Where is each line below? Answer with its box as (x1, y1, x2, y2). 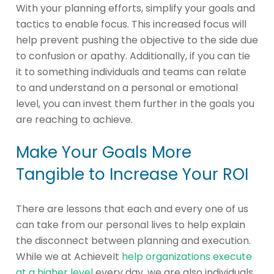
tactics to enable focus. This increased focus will (16, 17, 246, 32)
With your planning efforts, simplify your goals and (16, 1, 255, 16)
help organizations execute (122, 250, 252, 264)
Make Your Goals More (16, 141, 191, 164)
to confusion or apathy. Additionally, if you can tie (16, 49, 250, 64)
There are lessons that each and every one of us (16, 202, 248, 217)
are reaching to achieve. (16, 113, 133, 127)
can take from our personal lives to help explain (16, 218, 245, 232)
